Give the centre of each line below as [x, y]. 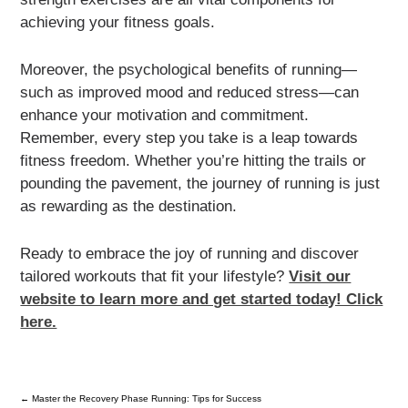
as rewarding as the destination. [129, 207]
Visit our [320, 277]
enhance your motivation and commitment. [165, 116]
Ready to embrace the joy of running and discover [190, 254]
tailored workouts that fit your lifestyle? [155, 277]
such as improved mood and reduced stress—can [190, 93]
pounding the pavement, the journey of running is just [200, 184]
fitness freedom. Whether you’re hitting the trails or [194, 161]
